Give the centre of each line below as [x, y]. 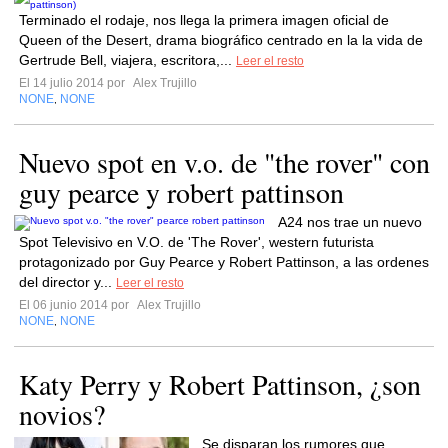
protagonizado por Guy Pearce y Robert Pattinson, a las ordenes [224, 262]
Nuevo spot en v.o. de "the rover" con [224, 162]
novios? [62, 414]
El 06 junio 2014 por [77, 305]
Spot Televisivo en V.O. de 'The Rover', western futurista [196, 242]
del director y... [67, 282]
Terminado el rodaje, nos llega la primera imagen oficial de [204, 20]
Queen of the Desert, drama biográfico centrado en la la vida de [221, 40]
